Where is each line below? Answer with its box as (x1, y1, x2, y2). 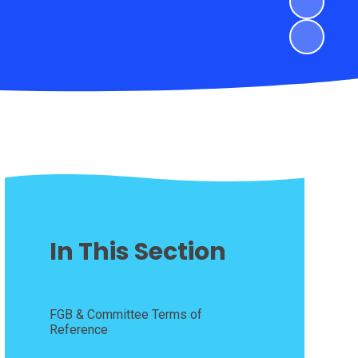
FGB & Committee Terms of (49, 307, 202, 323)
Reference (49, 322, 108, 338)
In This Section (49, 235, 226, 269)
